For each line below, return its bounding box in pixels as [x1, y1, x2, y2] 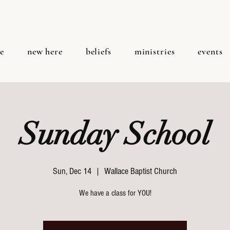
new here [27, 46, 63, 57]
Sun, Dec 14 [53, 166, 91, 177]
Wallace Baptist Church [104, 166, 177, 177]
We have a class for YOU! [79, 188, 151, 198]
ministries [134, 46, 175, 57]
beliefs [85, 46, 111, 57]
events [198, 46, 223, 57]
